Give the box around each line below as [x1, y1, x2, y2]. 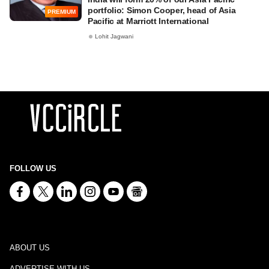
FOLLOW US [10, 164, 56, 173]
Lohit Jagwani [95, 33, 133, 40]
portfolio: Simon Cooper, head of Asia [88, 5, 236, 15]
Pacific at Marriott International [88, 16, 209, 26]
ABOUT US [10, 243, 50, 252]
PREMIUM [47, 8, 76, 16]
